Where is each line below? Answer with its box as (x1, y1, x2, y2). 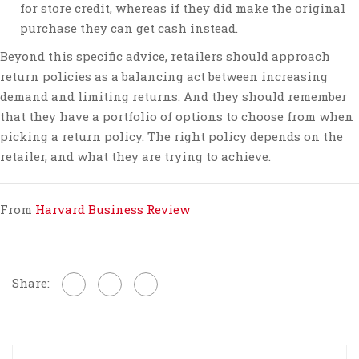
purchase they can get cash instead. (20, 20, 238, 36)
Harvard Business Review (35, 201, 190, 217)
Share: (12, 274, 50, 291)
